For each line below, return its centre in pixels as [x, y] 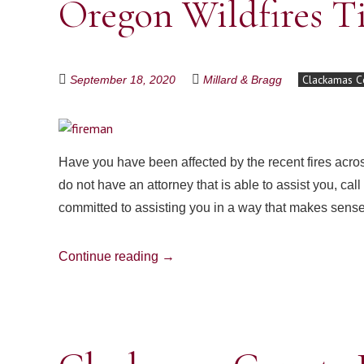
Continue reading [110, 256]
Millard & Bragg [243, 80]
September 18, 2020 [123, 80]
